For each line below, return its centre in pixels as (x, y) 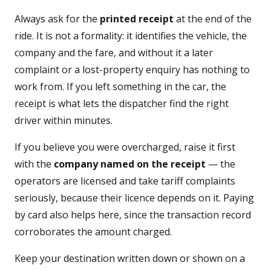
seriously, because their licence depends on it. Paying (134, 198)
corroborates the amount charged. (93, 232)
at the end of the (213, 19)
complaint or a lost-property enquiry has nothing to (132, 70)
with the (34, 164)
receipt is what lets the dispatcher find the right (122, 103)
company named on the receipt (130, 164)
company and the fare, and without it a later (114, 53)
